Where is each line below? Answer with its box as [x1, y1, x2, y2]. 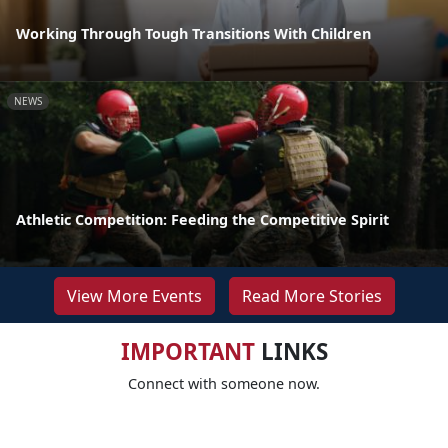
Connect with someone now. [128, 374, 320, 394]
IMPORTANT [120, 336, 255, 368]
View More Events [66, 285, 202, 308]
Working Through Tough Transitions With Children [16, 23, 371, 43]
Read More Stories [241, 285, 382, 308]
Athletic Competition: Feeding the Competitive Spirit [16, 210, 389, 230]
